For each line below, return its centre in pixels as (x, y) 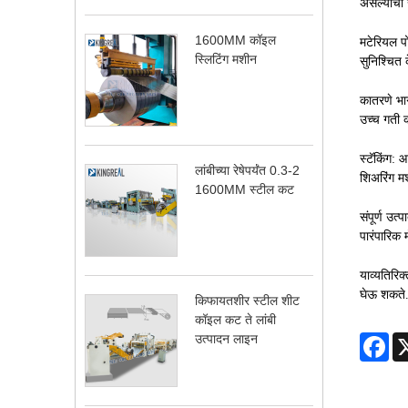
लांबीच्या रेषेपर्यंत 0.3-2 (248, 170)
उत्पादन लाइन (227, 338)
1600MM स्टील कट (245, 189)
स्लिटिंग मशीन (226, 59)
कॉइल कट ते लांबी (236, 319)
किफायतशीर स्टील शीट (248, 300)
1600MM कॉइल (236, 40)
